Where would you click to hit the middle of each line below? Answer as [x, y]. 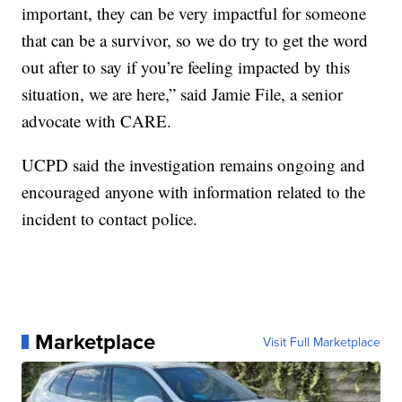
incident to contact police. [110, 218]
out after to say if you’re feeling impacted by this [186, 66]
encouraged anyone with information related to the [194, 191]
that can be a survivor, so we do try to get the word [195, 39]
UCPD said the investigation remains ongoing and [194, 164]
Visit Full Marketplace [321, 341]
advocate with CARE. [97, 120]
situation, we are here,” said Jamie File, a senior [183, 93]
